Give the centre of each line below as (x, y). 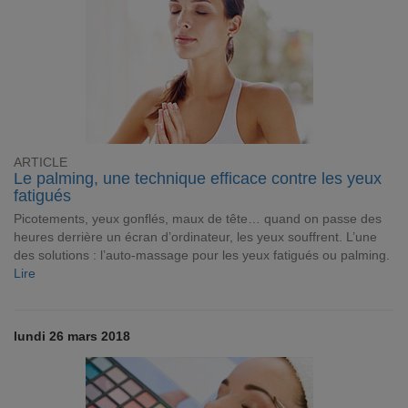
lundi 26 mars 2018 (72, 336)
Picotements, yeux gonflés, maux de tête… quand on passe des (198, 219)
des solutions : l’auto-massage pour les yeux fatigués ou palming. (202, 255)
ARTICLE (41, 163)
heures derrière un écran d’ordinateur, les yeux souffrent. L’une (195, 237)
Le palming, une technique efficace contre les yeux (198, 178)
